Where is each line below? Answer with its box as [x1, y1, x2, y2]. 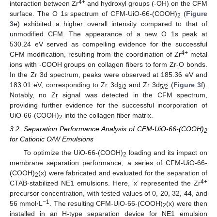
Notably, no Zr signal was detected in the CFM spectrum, [10, 91, 207, 99]
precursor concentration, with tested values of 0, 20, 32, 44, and [10, 189, 207, 198]
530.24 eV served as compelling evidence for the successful [10, 40, 207, 48]
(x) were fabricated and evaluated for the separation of [38, 169, 207, 177]
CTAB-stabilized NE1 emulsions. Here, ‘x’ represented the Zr [10, 179, 201, 187]
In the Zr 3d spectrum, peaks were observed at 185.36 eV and [10, 70, 207, 78]
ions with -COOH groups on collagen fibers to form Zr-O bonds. [10, 60, 207, 68]
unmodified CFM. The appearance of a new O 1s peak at [10, 30, 207, 38]
